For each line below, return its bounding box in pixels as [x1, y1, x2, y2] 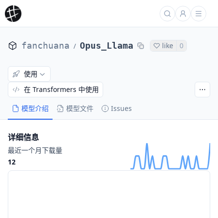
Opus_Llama [80, 40, 133, 51]
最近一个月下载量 [8, 145, 62, 155]
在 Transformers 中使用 [24, 85, 99, 94]
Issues [111, 104, 132, 113]
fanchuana [21, 40, 70, 51]
